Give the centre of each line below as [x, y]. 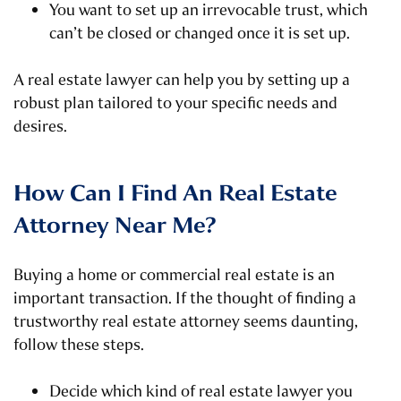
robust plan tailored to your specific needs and [175, 103]
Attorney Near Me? [115, 226]
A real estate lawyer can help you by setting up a [182, 80]
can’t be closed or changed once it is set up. [200, 34]
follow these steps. [79, 345]
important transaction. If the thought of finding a [185, 299]
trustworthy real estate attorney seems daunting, [186, 322]
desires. [40, 127]
